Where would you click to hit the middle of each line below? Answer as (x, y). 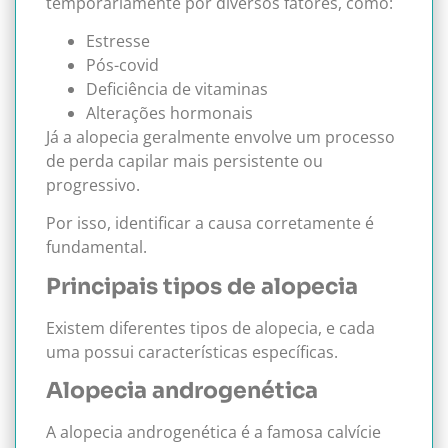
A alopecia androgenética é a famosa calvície (213, 432)
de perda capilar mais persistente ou (184, 160)
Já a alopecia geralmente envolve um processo (220, 136)
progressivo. (93, 184)
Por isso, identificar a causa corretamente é (210, 223)
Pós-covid (122, 64)
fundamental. (96, 247)
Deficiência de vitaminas (177, 88)
